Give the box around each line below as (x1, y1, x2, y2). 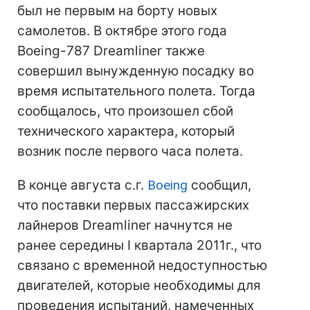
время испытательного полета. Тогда (17, 83, 255, 99)
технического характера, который (17, 123, 235, 139)
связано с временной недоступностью (17, 257, 267, 273)
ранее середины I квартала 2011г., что (17, 237, 262, 253)
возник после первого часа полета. (17, 143, 243, 159)
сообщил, (188, 177, 251, 193)
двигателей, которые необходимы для (17, 277, 261, 293)
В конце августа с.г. (17, 177, 147, 193)
